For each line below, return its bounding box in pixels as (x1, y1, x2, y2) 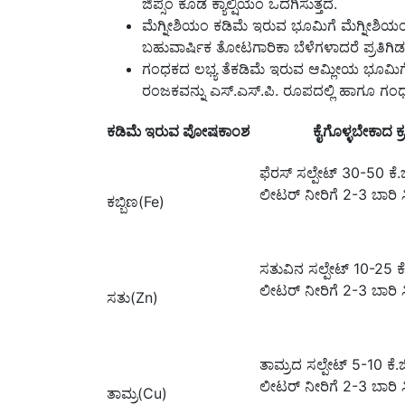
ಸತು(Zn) (107, 287, 158, 306)
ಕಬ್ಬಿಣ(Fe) (107, 192, 165, 211)
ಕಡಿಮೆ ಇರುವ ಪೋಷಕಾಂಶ (107, 121, 250, 140)
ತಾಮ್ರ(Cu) (107, 383, 167, 402)
